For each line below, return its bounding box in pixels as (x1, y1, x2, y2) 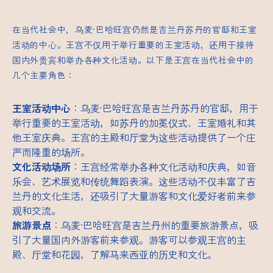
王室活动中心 (12, 101, 71, 115)
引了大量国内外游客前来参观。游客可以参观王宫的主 (12, 232, 246, 247)
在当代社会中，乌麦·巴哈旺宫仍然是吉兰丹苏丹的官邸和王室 (12, 23, 257, 35)
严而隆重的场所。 (12, 144, 90, 159)
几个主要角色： (12, 69, 75, 81)
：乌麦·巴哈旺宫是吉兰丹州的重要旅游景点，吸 (51, 218, 258, 232)
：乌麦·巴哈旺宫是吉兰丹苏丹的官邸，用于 (71, 101, 258, 115)
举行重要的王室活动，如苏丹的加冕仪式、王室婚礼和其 (12, 115, 256, 130)
